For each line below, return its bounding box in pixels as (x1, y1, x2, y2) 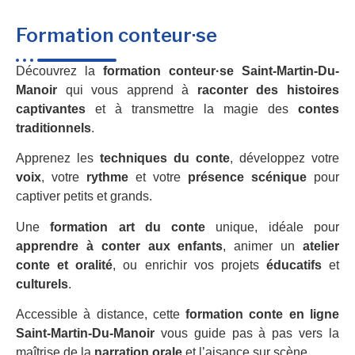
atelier (303, 239, 340, 253)
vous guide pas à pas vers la (155, 326, 339, 340)
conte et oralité (16, 258, 113, 272)
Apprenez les (16, 151, 100, 166)
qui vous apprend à (57, 82, 197, 97)
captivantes (16, 101, 86, 116)
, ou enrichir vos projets (113, 258, 266, 272)
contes (298, 101, 339, 116)
